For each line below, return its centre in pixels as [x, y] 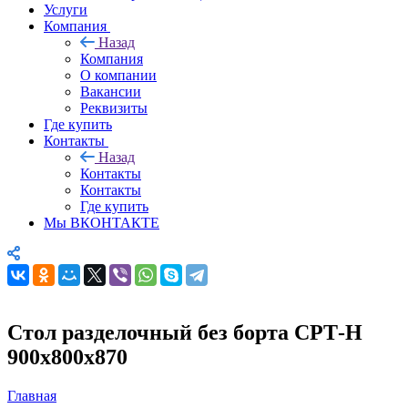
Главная [32, 395]
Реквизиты [114, 107]
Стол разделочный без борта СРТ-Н [185, 332]
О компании [118, 75]
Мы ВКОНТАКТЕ [102, 222]
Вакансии [111, 91]
